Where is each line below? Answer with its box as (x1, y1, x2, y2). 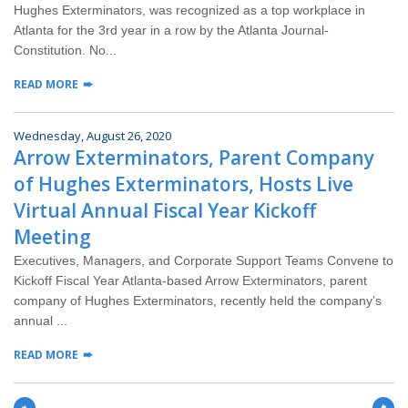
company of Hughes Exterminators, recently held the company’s (14, 293, 382, 309)
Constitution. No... (14, 43, 117, 58)
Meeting (14, 224, 91, 250)
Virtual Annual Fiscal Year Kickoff (14, 198, 316, 224)
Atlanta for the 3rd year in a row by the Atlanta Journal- (14, 23, 329, 38)
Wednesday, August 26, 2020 (14, 127, 171, 145)
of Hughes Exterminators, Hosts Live (14, 171, 353, 198)
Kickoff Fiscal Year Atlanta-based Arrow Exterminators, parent (14, 273, 367, 289)
